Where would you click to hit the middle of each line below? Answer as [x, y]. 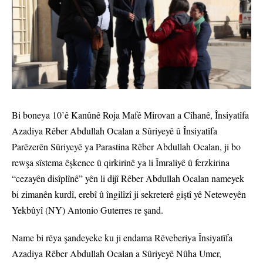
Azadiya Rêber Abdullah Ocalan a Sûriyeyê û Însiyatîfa [114, 131]
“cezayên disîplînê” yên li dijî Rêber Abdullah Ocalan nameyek [128, 178]
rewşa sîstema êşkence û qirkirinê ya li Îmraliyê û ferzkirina [121, 163]
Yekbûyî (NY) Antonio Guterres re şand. [87, 210]
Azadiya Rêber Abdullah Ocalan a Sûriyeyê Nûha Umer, [117, 254]
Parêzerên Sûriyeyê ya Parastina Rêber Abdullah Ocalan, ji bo [126, 147]
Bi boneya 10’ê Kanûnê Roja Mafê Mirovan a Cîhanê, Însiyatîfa [130, 115]
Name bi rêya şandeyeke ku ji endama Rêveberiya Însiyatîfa [122, 238]
